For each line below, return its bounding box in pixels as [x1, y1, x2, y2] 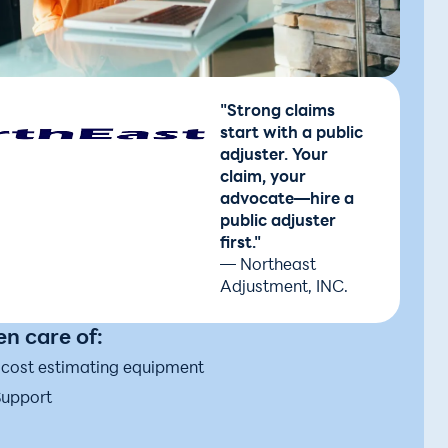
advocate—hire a [220, 191, 354, 208]
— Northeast [220, 257, 316, 274]
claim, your [220, 169, 306, 186]
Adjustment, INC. [220, 279, 348, 296]
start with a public [220, 125, 363, 142]
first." [220, 235, 261, 252]
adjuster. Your [220, 147, 328, 164]
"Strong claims [220, 103, 335, 120]
